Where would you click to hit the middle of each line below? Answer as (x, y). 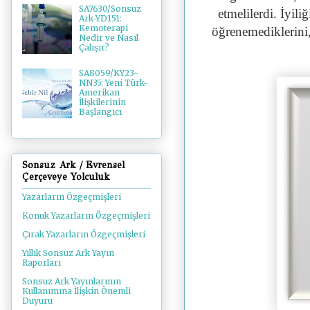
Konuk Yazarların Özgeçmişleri (86, 216)
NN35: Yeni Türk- (113, 82)
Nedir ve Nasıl (108, 37)
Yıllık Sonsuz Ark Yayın (68, 253)
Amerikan (99, 92)
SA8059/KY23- (108, 73)
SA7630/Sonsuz (110, 8)
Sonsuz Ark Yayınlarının (72, 282)
